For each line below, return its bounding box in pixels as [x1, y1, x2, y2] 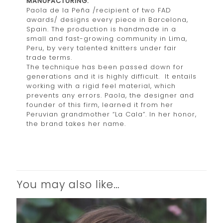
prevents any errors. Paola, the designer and [26, 90, 194, 100]
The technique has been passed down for [26, 62, 184, 72]
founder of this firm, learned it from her [26, 100, 173, 110]
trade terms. [26, 52, 72, 62]
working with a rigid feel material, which [26, 81, 176, 91]
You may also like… [16, 177, 120, 192]
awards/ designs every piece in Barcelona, [26, 14, 188, 24]
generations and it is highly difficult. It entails [26, 71, 197, 81]
